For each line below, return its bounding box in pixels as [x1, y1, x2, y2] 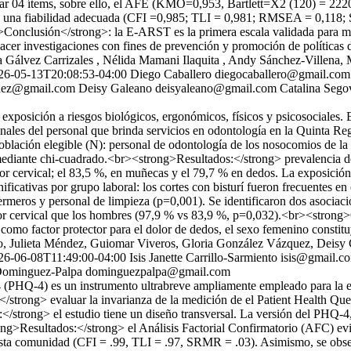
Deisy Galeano [78, 81, 152, 95]
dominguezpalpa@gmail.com [85, 265, 230, 278]
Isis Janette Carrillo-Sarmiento [129, 251, 277, 264]
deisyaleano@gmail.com [155, 81, 277, 95]
